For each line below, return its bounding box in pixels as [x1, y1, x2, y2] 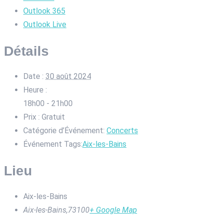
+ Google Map [90, 205, 137, 215]
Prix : [23, 112, 40, 122]
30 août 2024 [46, 72, 91, 81]
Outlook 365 [23, 6, 65, 16]
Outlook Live [23, 20, 66, 30]
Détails [4, 43, 49, 59]
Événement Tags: [23, 139, 82, 149]
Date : [23, 72, 44, 81]
